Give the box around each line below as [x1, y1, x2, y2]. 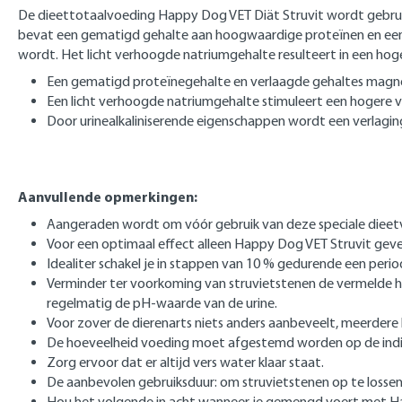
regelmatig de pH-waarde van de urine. [47, 294, 277, 311]
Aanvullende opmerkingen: [18, 188, 197, 205]
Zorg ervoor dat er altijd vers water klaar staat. [47, 354, 324, 371]
